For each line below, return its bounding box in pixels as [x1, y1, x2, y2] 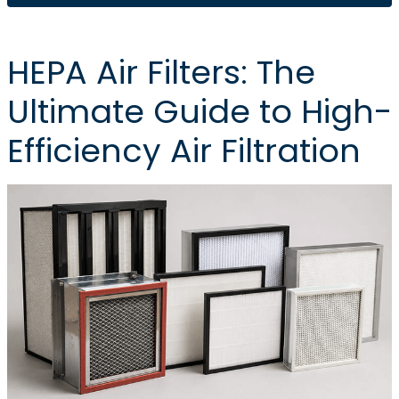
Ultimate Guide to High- [6, 89, 392, 135]
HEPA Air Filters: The [6, 50, 315, 96]
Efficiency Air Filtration [6, 128, 361, 175]
